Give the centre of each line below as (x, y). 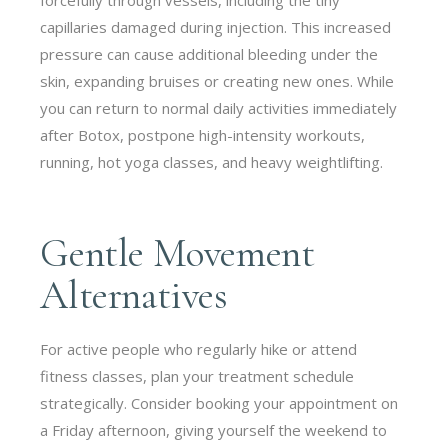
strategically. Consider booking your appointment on (219, 402)
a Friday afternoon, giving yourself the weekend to (214, 429)
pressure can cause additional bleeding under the (209, 53)
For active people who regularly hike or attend (199, 348)
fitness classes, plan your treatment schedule (197, 375)
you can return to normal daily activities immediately (219, 107)
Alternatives (134, 294)
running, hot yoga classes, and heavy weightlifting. (212, 161)
